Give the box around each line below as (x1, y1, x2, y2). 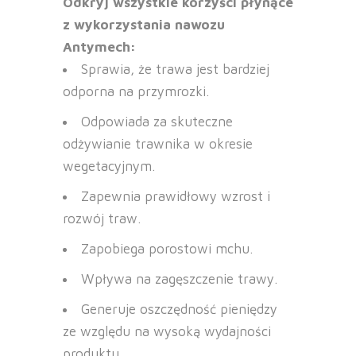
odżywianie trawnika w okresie (63, 136, 253, 153)
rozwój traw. (63, 211, 141, 227)
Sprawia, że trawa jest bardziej (81, 61, 269, 78)
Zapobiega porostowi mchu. (81, 241, 253, 257)
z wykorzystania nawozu (63, 17, 225, 33)
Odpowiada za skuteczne (81, 114, 233, 130)
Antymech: (63, 39, 136, 56)
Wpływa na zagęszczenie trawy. (81, 271, 277, 288)
